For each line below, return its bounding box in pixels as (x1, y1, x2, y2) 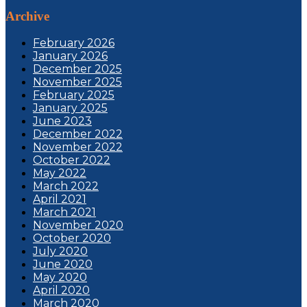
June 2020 (33, 258, 93, 271)
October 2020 (33, 232, 111, 245)
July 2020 (33, 245, 88, 258)
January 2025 (33, 101, 108, 115)
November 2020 (33, 219, 123, 232)
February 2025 (33, 88, 114, 102)
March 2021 (33, 206, 96, 219)
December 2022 (33, 127, 123, 141)
